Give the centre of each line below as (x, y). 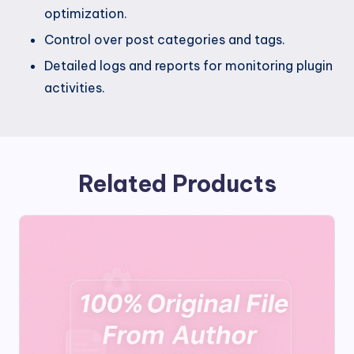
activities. (75, 88)
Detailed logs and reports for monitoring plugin (188, 66)
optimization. (86, 13)
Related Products (177, 184)
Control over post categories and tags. (165, 39)
